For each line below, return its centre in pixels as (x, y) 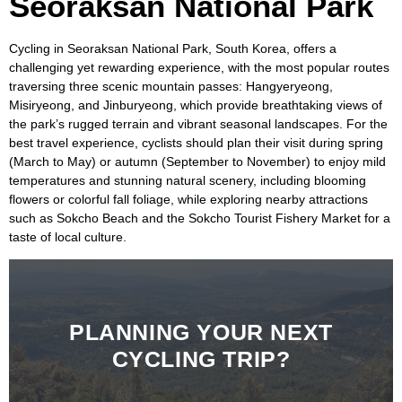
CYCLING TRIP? (201, 358)
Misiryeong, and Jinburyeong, (93, 105)
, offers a (311, 48)
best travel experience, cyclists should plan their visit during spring (196, 143)
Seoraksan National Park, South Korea (177, 48)
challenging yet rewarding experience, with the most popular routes (199, 67)
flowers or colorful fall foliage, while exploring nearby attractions (188, 199)
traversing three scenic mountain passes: (127, 86)
